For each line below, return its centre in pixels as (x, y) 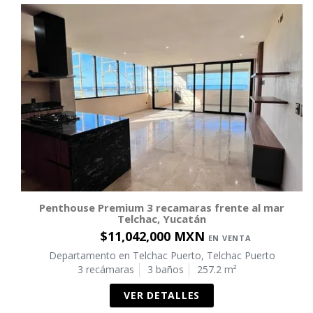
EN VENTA (230, 238)
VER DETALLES (162, 296)
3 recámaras (105, 270)
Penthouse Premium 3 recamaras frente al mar (162, 208)
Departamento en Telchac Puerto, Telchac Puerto (162, 256)
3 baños (165, 270)
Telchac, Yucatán (162, 219)
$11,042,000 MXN (154, 236)
